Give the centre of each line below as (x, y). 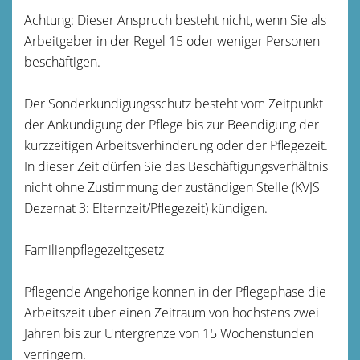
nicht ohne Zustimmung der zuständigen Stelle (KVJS (172, 187)
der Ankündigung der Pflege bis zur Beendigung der (172, 124)
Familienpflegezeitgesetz (94, 250)
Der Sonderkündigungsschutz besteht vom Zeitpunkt (174, 103)
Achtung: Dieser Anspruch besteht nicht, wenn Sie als (175, 20)
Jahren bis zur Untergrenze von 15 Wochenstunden (169, 333)
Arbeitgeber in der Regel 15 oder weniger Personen (172, 41)
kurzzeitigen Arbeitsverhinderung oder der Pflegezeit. (176, 145)
